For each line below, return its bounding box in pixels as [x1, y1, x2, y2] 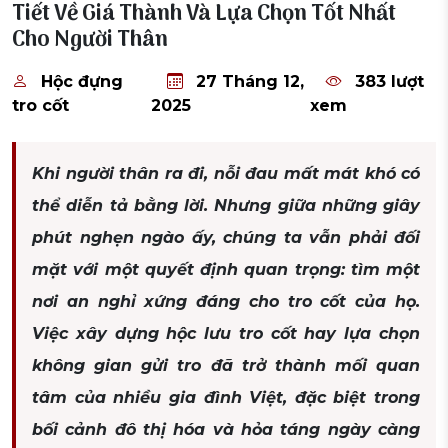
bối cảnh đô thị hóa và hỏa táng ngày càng [32, 420, 420, 440]
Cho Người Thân [12, 23, 168, 59]
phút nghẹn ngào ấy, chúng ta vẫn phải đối [32, 228, 420, 248]
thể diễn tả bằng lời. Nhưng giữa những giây [32, 196, 420, 216]
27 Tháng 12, [191, 72, 305, 92]
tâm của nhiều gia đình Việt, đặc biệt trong [32, 388, 420, 408]
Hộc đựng [41, 72, 123, 92]
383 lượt [350, 72, 425, 92]
